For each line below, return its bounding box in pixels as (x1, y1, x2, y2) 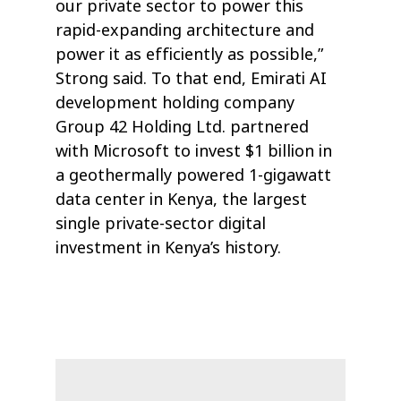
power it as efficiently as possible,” (55, 43, 324, 67)
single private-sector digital (55, 212, 267, 236)
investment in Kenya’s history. (55, 236, 282, 260)
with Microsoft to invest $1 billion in (55, 140, 333, 164)
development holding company (55, 91, 295, 115)
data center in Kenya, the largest (55, 188, 308, 212)
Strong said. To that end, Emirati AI (55, 67, 328, 91)
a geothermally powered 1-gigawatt (55, 164, 332, 188)
